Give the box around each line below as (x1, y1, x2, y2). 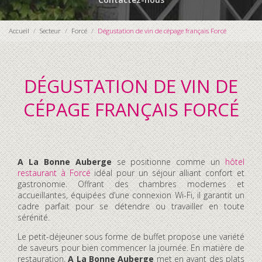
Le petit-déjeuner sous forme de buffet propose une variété (18, 230, 244, 242)
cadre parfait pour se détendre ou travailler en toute (18, 200, 244, 212)
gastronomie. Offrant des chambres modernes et (18, 178, 244, 189)
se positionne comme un (111, 156, 225, 167)
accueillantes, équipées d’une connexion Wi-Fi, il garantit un (18, 189, 244, 201)
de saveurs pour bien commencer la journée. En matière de (18, 242, 244, 253)
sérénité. (18, 211, 50, 223)
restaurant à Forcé (18, 167, 91, 178)
